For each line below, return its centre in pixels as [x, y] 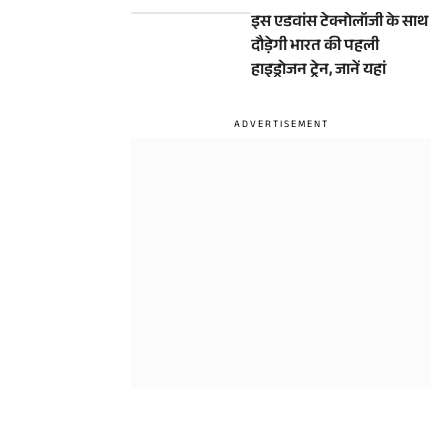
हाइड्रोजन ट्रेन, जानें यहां [318, 71]
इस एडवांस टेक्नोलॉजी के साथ [339, 23]
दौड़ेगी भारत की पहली [315, 47]
